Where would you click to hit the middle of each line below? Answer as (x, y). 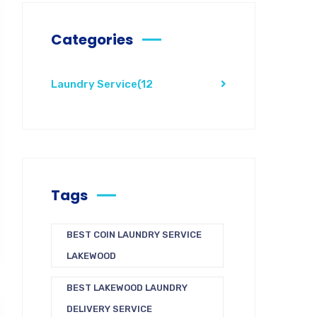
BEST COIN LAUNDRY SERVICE (134, 234)
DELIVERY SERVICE (109, 309)
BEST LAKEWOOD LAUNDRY (127, 287)
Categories (92, 39)
